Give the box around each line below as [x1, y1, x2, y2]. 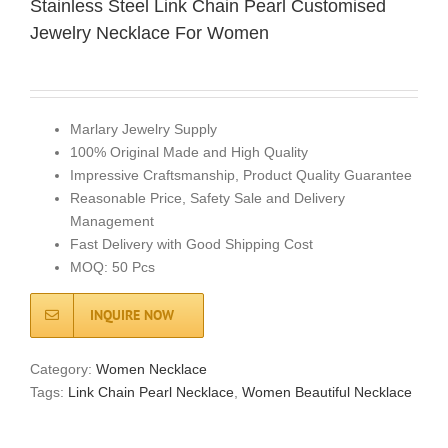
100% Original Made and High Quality [70, 143, 308, 160]
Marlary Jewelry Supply [70, 120, 217, 137]
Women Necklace [96, 360, 207, 377]
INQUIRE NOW [89, 305, 174, 324]
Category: [30, 360, 96, 377]
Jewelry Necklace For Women [30, 22, 269, 43]
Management [70, 212, 154, 229]
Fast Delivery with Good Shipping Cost [70, 235, 313, 252]
